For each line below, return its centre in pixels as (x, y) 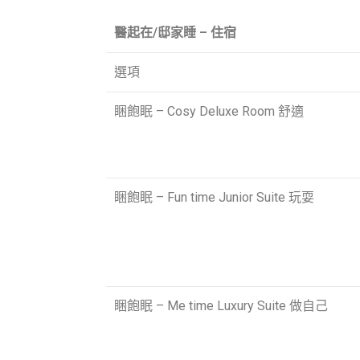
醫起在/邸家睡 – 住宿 (175, 32)
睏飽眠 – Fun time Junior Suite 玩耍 (214, 197)
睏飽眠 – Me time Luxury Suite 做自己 (221, 305)
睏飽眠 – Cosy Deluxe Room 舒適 (209, 111)
